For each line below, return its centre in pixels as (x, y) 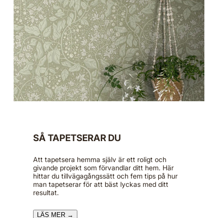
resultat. (46, 192)
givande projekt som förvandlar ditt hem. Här (103, 167)
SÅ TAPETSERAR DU (77, 138)
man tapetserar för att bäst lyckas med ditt (101, 184)
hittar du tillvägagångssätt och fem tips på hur (105, 176)
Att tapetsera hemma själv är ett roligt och (100, 159)
